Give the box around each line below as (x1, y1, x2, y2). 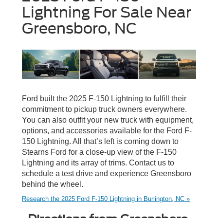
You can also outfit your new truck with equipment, (22, 116, 194, 125)
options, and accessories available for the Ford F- (22, 127, 192, 135)
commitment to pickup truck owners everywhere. (22, 105, 187, 114)
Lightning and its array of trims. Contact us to (22, 159, 174, 167)
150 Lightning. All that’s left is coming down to (22, 137, 179, 146)
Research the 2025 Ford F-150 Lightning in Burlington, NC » (22, 195, 190, 203)
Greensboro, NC (22, 19, 137, 37)
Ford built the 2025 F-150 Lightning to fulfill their (22, 94, 186, 103)
